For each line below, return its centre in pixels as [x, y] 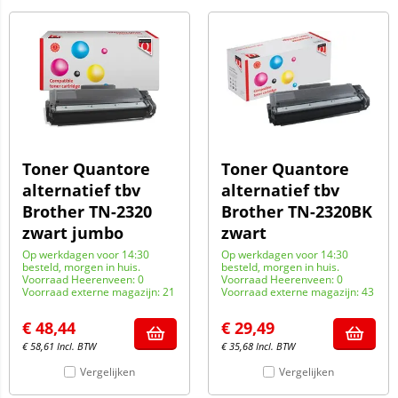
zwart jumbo [73, 233]
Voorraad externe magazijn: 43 [298, 292]
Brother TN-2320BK [297, 211]
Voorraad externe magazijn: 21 [99, 292]
